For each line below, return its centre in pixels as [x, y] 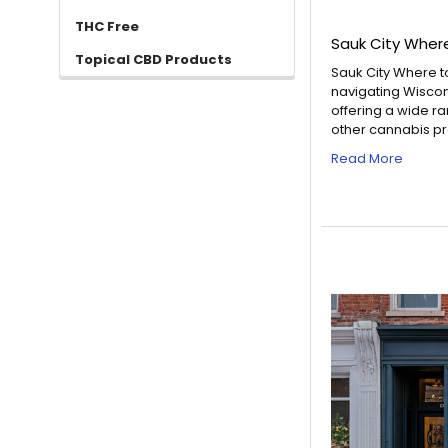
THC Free [106, 26]
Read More [367, 158]
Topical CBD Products [153, 59]
